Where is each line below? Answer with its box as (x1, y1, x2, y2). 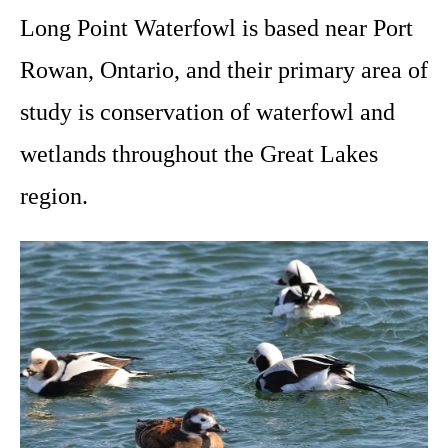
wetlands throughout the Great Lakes (20, 140, 378, 167)
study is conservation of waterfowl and (20, 98, 395, 125)
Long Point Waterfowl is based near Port (20, 14, 413, 41)
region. (20, 182, 88, 209)
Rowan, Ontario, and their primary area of (20, 56, 428, 83)
